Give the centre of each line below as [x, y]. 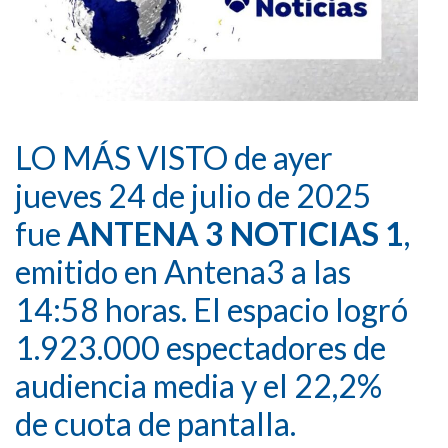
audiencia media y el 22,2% [198, 385]
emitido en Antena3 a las [183, 271]
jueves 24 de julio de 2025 [193, 195]
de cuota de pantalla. [155, 423]
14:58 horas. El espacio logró [211, 309]
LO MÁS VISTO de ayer [174, 157]
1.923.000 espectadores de [200, 347]
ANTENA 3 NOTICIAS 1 [235, 233]
